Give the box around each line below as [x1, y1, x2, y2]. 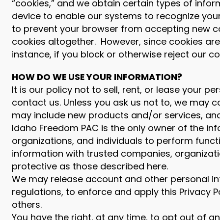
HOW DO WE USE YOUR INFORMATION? [12, 71, 182, 83]
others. [12, 198, 42, 211]
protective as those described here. [12, 160, 168, 172]
